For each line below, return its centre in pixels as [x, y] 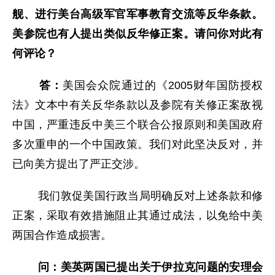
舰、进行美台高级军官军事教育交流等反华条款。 [137, 14]
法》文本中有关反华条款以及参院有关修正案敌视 [137, 105]
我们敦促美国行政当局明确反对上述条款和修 [137, 196]
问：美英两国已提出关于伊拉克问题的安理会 [149, 267]
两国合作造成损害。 [62, 235]
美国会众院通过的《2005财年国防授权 [163, 85]
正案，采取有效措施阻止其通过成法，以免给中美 [137, 215]
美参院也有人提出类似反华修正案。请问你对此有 [137, 34]
